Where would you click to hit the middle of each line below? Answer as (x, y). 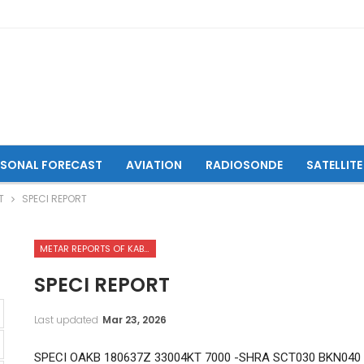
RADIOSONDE (244, 165)
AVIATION (154, 165)
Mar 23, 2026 (134, 319)
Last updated (67, 319)
